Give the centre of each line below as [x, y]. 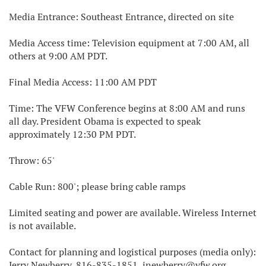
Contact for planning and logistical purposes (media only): [132, 252]
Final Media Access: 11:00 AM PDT [83, 82]
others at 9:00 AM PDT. [58, 56]
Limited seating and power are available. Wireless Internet [133, 213]
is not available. [42, 226]
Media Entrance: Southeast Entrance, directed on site [121, 17]
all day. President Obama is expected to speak [105, 121]
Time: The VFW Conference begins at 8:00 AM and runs [127, 108]
